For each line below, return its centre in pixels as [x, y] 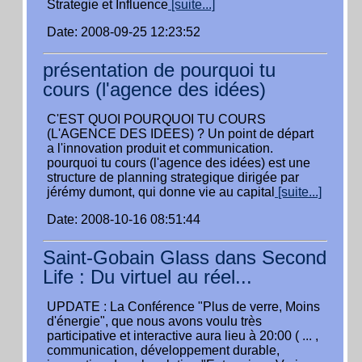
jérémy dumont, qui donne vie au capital [161, 192]
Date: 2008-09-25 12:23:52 [124, 32]
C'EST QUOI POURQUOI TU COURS [156, 119]
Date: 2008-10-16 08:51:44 [124, 219]
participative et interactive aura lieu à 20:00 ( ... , [183, 336]
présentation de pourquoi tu [159, 70]
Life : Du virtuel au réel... [147, 277]
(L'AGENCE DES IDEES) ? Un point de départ [180, 134]
